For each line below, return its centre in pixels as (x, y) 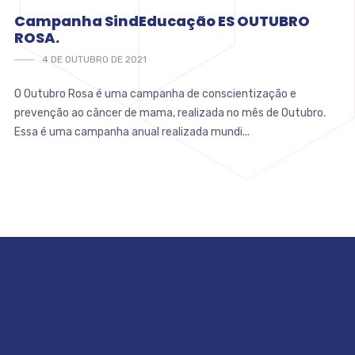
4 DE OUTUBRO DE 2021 (94, 59)
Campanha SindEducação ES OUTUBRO (162, 21)
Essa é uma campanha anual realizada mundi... (132, 132)
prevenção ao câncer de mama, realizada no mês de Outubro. (170, 113)
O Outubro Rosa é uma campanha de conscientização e (155, 94)
